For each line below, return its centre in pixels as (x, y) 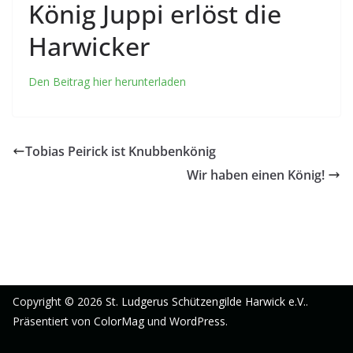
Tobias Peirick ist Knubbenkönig (121, 151)
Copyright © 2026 (59, 301)
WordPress (197, 321)
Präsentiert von (53, 321)
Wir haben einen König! (257, 175)
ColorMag (119, 321)
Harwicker (89, 46)
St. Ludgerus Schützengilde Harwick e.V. (206, 301)
